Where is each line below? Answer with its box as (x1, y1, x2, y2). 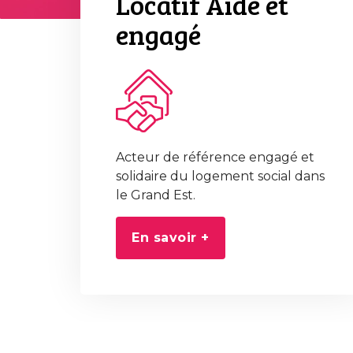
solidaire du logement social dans (116, 169, 325, 184)
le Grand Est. (116, 188, 195, 203)
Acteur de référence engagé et (116, 150, 314, 165)
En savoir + (132, 230, 210, 245)
